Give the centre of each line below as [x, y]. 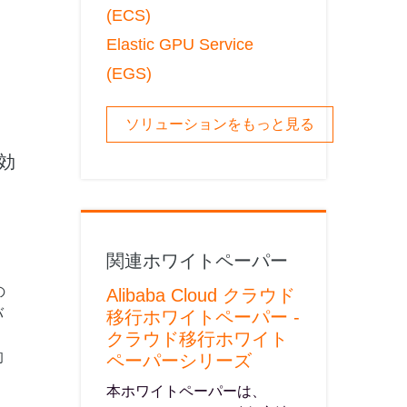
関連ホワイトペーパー [197, 261]
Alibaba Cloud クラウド [201, 295]
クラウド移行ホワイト [197, 339]
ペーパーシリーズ [179, 361]
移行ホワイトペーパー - [203, 317]
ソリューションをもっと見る [220, 124]
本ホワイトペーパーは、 [186, 391]
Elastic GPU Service [180, 45]
